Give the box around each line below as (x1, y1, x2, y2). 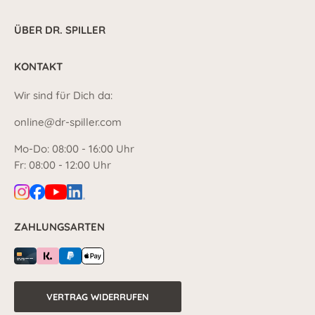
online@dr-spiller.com (14, 115, 122, 129)
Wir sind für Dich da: (14, 88, 112, 102)
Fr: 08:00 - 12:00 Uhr (14, 157, 111, 172)
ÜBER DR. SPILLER (14, 22, 105, 37)
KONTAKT (14, 59, 63, 73)
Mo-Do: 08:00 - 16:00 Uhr (14, 141, 134, 155)
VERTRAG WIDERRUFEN (46, 290, 149, 302)
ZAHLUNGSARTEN (14, 219, 105, 233)
